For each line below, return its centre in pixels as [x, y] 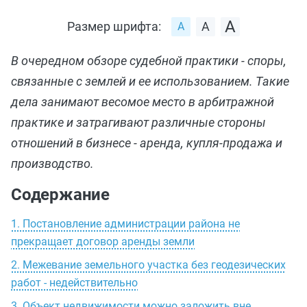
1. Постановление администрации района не [125, 224]
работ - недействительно [74, 283]
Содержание [60, 195]
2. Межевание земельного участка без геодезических [148, 265]
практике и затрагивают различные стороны [138, 122]
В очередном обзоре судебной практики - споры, [149, 61]
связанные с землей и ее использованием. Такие [150, 81]
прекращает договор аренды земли [103, 242]
